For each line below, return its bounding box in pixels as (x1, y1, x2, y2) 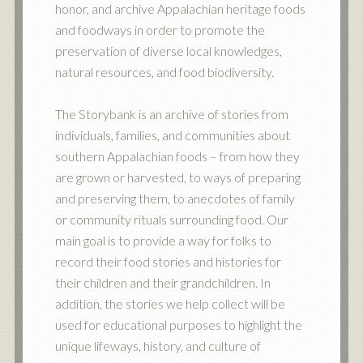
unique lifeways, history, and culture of (54, 338, 261, 353)
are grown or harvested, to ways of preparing (54, 169, 301, 185)
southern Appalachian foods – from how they (54, 148, 300, 164)
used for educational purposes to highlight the (54, 317, 302, 332)
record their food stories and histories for (54, 254, 281, 269)
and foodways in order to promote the (54, 22, 265, 37)
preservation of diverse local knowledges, (54, 43, 282, 58)
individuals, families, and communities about (54, 127, 290, 143)
